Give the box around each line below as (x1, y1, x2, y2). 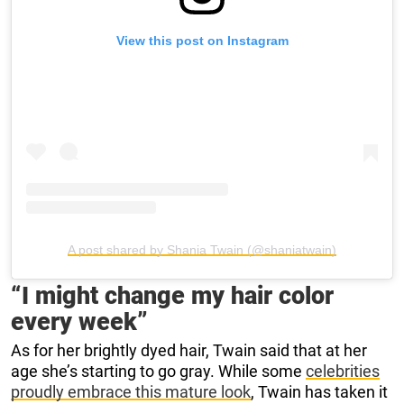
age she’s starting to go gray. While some (11, 362, 306, 381)
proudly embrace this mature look (11, 382, 251, 402)
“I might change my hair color (11, 281, 334, 311)
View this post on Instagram (115, 33, 289, 49)
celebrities (306, 362, 380, 381)
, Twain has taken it (251, 382, 388, 402)
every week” (11, 308, 148, 337)
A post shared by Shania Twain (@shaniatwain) (68, 243, 336, 258)
